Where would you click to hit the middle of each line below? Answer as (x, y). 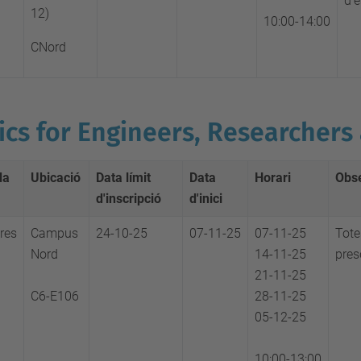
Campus (54, 233)
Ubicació (56, 178)
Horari (273, 178)
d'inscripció (129, 199)
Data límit (123, 178)
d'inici (206, 199)
